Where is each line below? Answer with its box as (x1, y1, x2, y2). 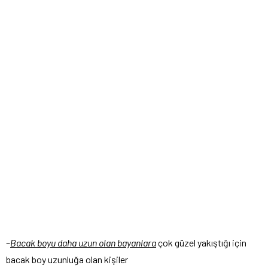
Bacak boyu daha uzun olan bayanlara (10, 236, 156, 248)
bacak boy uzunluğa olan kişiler (6, 253, 128, 265)
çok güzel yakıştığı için (156, 236, 246, 248)
